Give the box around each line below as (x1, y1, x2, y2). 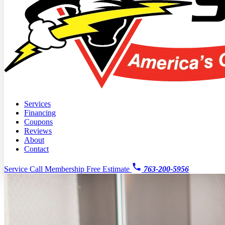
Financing (24, 108, 56, 117)
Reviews (24, 127, 52, 135)
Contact (24, 145, 49, 153)
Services (24, 99, 51, 108)
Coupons (24, 118, 53, 126)
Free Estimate (86, 165, 132, 173)
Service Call (4, 165, 45, 173)
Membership (45, 165, 86, 173)
